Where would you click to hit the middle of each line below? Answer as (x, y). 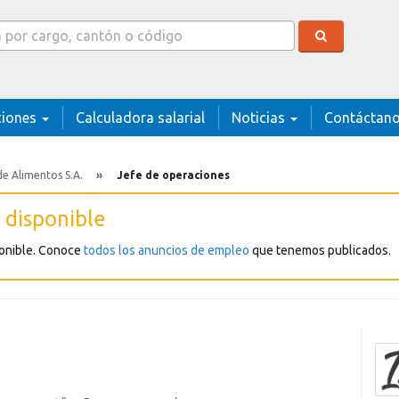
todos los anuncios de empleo (167, 251)
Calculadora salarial (140, 118)
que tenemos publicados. (320, 251)
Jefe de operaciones (173, 175)
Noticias (260, 118)
